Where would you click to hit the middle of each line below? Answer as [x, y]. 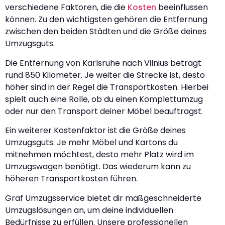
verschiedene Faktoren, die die [66, 8]
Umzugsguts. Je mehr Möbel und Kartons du [91, 143]
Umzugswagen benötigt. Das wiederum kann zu [98, 167]
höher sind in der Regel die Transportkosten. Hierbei [107, 87]
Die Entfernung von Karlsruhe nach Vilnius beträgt [103, 63]
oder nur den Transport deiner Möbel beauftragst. [104, 111]
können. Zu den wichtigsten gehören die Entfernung [106, 20]
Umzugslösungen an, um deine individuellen [89, 210]
